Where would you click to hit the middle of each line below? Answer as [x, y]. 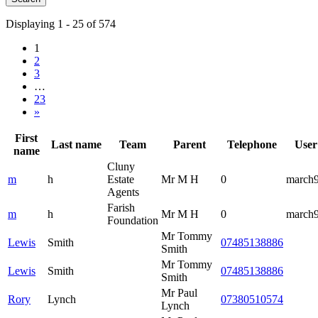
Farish [121, 207]
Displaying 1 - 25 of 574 [61, 23]
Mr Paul [179, 292]
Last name [76, 144]
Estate [121, 179]
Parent [190, 144]
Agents [123, 192]
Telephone [252, 144]
